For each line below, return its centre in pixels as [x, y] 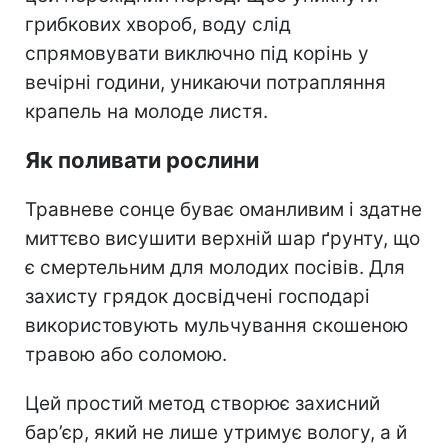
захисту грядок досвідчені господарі [197, 296]
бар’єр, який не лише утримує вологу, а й [216, 432]
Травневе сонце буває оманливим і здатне [223, 209]
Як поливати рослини [142, 159]
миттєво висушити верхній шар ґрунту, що [222, 238]
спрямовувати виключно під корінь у [197, 53]
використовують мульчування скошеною [216, 325]
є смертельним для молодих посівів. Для [215, 267]
